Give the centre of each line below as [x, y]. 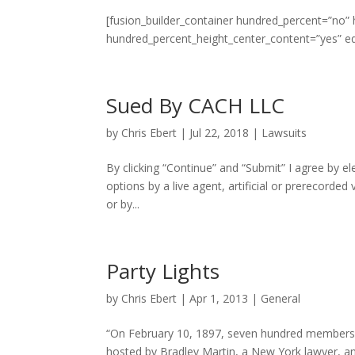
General [281, 298]
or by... [123, 204]
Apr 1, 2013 [219, 298]
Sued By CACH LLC [196, 105]
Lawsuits [284, 133]
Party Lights [163, 271]
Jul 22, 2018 [219, 133]
